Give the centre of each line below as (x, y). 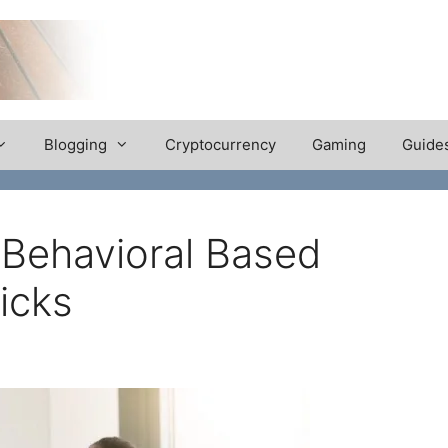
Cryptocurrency (220, 145)
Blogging (75, 145)
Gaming (339, 145)
